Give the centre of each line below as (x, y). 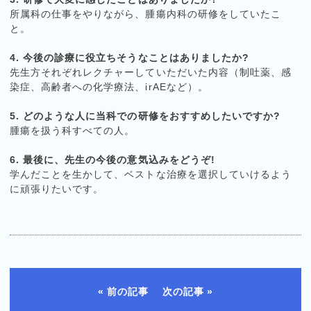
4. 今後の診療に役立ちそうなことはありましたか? (129, 57)
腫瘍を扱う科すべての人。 (73, 130)
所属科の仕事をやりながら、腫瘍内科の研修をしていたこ (145, 14)
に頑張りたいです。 (57, 188)
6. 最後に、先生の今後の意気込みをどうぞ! (112, 159)
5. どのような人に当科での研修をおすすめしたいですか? (145, 116)
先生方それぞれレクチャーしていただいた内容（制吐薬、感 (151, 72)
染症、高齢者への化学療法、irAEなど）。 (109, 86)
